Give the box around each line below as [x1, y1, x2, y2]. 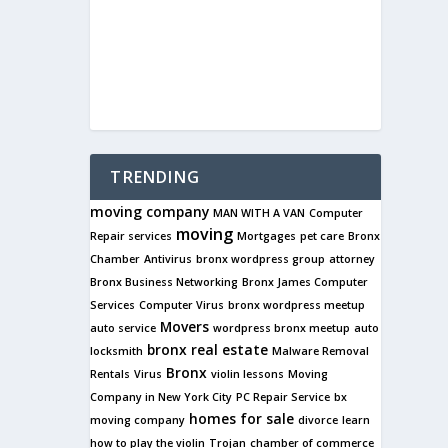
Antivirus [144, 251, 193, 266]
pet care [300, 228, 345, 243]
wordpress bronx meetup [213, 320, 351, 335]
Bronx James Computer [242, 274, 369, 289]
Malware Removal [272, 343, 370, 358]
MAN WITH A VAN [213, 205, 306, 220]
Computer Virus [139, 297, 225, 312]
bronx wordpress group [196, 251, 326, 266]
